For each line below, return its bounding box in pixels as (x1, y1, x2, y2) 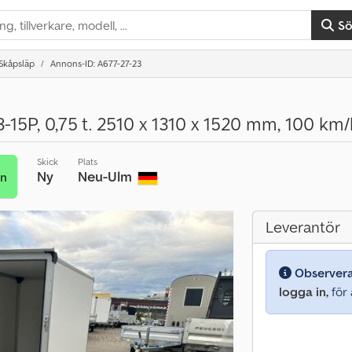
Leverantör (266, 217, 340, 237)
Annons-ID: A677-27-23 (50, 57, 141, 69)
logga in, (279, 284, 328, 299)
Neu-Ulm (77, 167, 135, 185)
